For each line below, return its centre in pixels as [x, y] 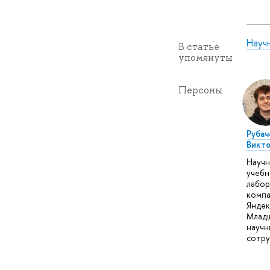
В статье [199, 46]
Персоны [200, 90]
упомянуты [205, 57]
